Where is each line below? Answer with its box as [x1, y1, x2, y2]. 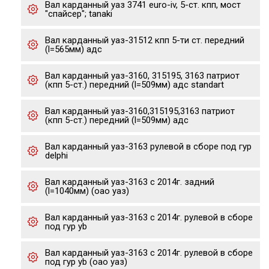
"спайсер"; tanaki [45, 8, 112, 19]
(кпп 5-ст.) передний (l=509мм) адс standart [45, 79, 224, 90]
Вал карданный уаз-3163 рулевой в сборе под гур [45, 141, 252, 152]
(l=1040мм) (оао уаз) [45, 186, 129, 196]
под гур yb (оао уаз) [45, 256, 127, 267]
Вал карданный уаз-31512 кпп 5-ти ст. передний [45, 35, 244, 46]
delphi [45, 150, 68, 161]
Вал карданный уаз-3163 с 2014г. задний [45, 177, 214, 187]
